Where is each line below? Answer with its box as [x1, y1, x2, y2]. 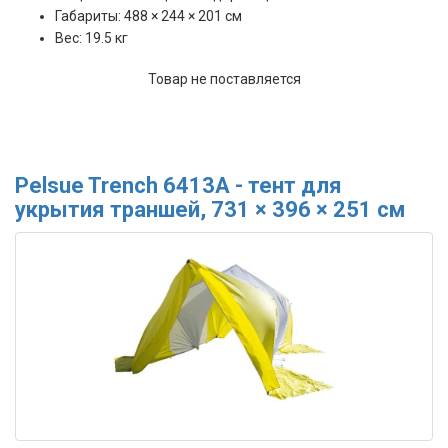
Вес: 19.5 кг [55, 29, 128, 46]
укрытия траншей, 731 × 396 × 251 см [15, 196, 405, 222]
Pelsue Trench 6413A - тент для [15, 172, 342, 198]
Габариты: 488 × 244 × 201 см [55, 7, 242, 24]
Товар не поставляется [147, 70, 301, 87]
